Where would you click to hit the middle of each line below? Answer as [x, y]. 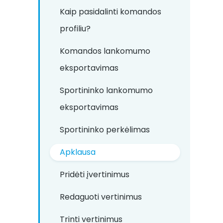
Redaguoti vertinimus [101, 197]
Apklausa [78, 152]
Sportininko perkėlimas [105, 130]
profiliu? [75, 29]
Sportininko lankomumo [106, 90]
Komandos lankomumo [105, 51]
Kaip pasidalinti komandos [111, 12]
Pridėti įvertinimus [95, 174]
